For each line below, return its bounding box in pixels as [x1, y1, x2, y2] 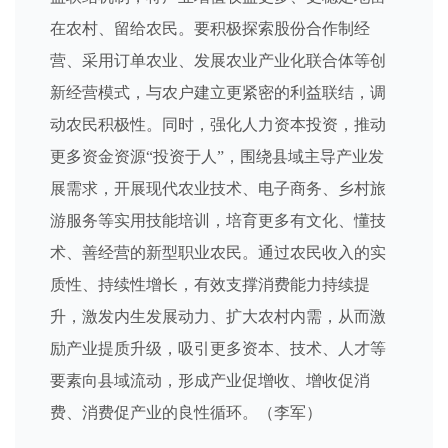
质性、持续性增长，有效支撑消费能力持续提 [50, 276, 370, 293]
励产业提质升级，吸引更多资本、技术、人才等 [50, 340, 386, 357]
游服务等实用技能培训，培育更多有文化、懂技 [50, 212, 386, 229]
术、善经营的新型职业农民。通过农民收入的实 [50, 244, 386, 261]
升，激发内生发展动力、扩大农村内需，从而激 [50, 308, 386, 325]
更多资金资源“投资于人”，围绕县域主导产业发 [50, 148, 384, 165]
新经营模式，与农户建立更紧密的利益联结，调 [50, 84, 386, 101]
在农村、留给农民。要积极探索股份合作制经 [50, 20, 370, 37]
